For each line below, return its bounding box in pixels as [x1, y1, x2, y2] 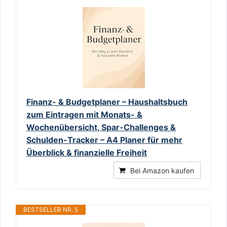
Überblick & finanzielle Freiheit [26, 147, 147, 158]
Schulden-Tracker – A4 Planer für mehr [26, 134, 182, 145]
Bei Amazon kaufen [130, 166, 194, 175]
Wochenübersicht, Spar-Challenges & [26, 122, 176, 132]
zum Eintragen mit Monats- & [26, 109, 142, 120]
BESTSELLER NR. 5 [23, 205, 78, 213]
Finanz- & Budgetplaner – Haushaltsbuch [26, 96, 187, 107]
